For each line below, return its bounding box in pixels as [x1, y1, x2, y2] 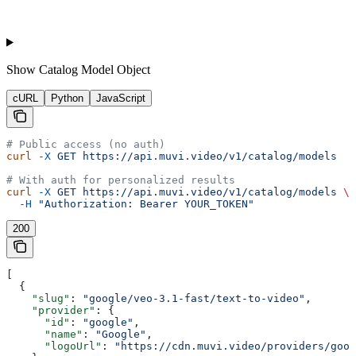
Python [51, 91, 83, 104]
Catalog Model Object [39, 62, 150, 76]
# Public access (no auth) [6, 137, 165, 150]
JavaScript [96, 91, 145, 104]
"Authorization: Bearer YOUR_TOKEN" [32, 197, 254, 210]
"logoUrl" [6, 339, 102, 352]
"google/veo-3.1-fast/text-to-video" [83, 292, 305, 304]
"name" [6, 327, 83, 340]
